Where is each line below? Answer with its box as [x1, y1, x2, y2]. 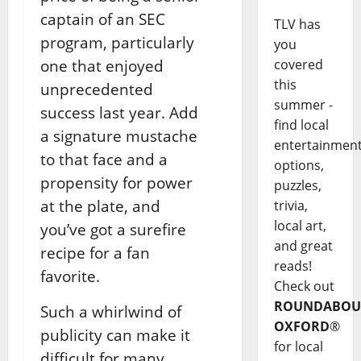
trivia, [273, 197, 308, 215]
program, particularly [40, 31, 194, 52]
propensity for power [40, 172, 193, 193]
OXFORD [273, 317, 330, 336]
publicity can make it [40, 324, 190, 345]
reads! [273, 257, 312, 276]
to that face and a [40, 148, 168, 169]
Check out [273, 277, 334, 296]
